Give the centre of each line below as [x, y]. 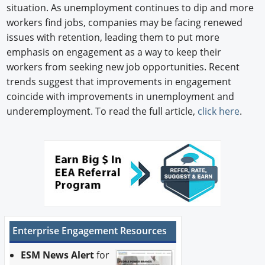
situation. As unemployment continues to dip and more [130, 8]
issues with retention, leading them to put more [113, 38]
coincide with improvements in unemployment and [121, 97]
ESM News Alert [58, 255]
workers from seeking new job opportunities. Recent [123, 67]
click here [219, 112]
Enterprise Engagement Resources [89, 231]
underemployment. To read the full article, [102, 112]
